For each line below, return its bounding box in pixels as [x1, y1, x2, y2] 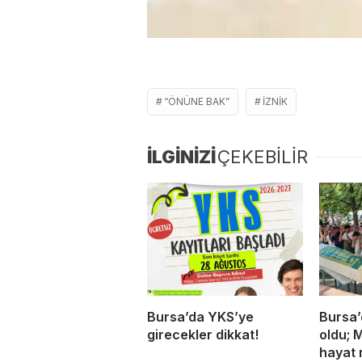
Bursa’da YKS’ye [147, 308, 254, 325]
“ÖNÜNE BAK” [164, 95, 229, 107]
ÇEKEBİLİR [217, 145, 308, 167]
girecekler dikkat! [147, 326, 259, 343]
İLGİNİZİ [147, 145, 216, 167]
